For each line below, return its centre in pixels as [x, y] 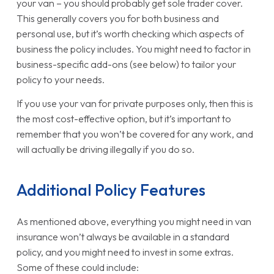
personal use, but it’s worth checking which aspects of [130, 34]
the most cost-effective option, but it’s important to [124, 118]
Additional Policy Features [111, 190]
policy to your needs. [60, 80]
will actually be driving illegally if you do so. [105, 149]
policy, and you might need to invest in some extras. [125, 252]
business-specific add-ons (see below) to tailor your [126, 65]
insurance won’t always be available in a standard [123, 236]
